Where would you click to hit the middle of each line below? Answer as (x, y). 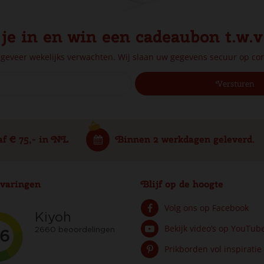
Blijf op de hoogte (182, 184)
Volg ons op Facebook (207, 207)
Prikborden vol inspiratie (213, 249)
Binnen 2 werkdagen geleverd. (185, 139)
